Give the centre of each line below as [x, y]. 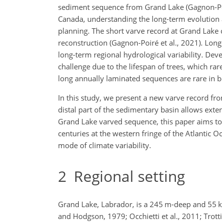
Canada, [72, 19]
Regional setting [126, 176]
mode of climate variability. [105, 145]
